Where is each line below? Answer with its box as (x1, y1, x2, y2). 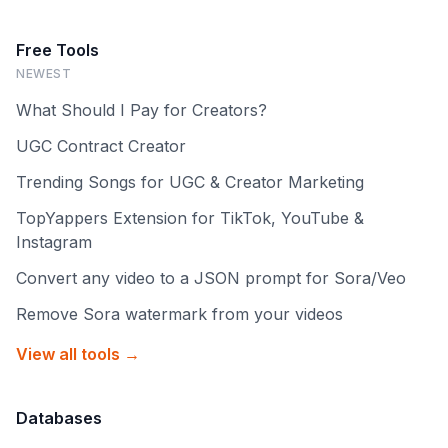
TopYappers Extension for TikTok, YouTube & (16, 208, 364, 228)
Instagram (16, 232, 92, 252)
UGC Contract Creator (16, 136, 186, 156)
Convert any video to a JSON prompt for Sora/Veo (16, 268, 406, 288)
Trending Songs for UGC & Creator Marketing (16, 172, 364, 192)
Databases (16, 408, 102, 428)
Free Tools (16, 40, 99, 60)
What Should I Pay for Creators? (16, 100, 267, 120)
